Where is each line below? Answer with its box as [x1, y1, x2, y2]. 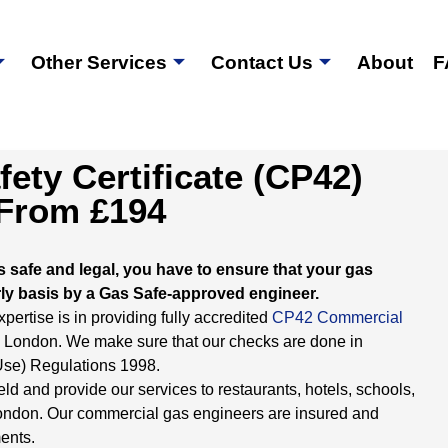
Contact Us [211, 52, 314, 73]
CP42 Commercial [272, 309, 403, 326]
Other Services [31, 52, 168, 73]
